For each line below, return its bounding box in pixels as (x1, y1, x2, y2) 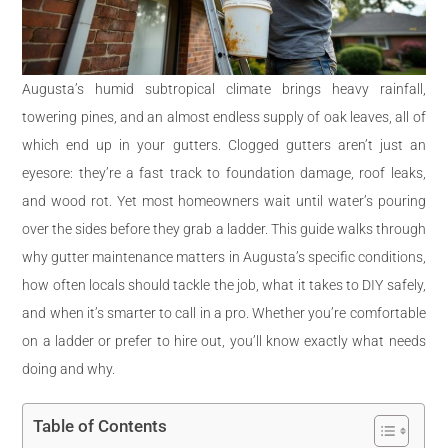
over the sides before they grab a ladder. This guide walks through (22, 220, 426, 237)
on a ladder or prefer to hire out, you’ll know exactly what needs (22, 332, 426, 349)
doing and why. (22, 360, 116, 377)
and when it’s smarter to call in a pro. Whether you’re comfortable (22, 304, 426, 321)
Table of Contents (33, 415, 168, 436)
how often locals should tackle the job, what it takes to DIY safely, (22, 276, 426, 293)
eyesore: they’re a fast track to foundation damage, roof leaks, (22, 164, 426, 181)
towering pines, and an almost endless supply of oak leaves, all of (22, 108, 426, 125)
